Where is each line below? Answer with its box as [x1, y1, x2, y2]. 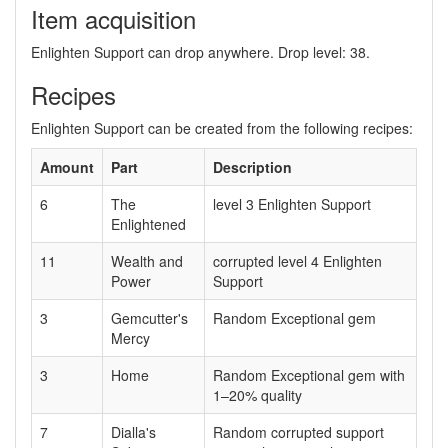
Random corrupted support [213, 421, 384, 442]
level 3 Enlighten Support [213, 193, 371, 214]
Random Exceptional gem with [213, 364, 405, 385]
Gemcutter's [111, 307, 188, 328]
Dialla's [111, 421, 156, 442]
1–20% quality [213, 384, 302, 405]
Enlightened [111, 213, 186, 234]
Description [213, 156, 292, 177]
